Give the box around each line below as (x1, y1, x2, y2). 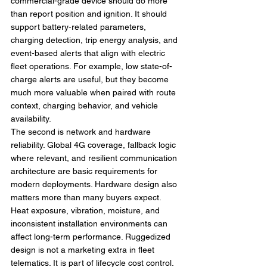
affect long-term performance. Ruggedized (11, 232, 173, 241)
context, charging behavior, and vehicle (11, 101, 160, 110)
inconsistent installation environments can (11, 219, 170, 228)
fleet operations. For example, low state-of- (11, 61, 172, 71)
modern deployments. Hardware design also (11, 179, 179, 189)
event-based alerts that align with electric (11, 48, 167, 58)
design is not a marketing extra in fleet (11, 245, 157, 254)
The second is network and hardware (11, 127, 153, 136)
